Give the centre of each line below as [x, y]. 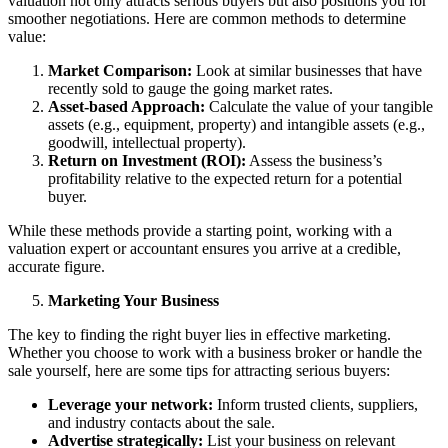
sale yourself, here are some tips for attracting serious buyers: [199, 370]
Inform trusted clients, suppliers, [315, 404]
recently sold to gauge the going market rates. [190, 88]
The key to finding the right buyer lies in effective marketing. [199, 334]
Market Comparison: [120, 70]
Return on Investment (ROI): [147, 160]
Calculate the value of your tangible [319, 106]
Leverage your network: [130, 404]
